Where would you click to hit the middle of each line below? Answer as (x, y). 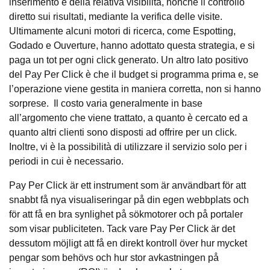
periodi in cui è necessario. (66, 162)
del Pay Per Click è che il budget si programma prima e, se (134, 75)
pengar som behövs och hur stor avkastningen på (114, 258)
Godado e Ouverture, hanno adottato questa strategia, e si (132, 46)
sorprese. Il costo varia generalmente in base (106, 104)
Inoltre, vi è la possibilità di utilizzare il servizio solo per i (128, 147)
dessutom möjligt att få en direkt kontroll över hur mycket (128, 243)
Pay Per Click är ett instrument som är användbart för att (127, 186)
